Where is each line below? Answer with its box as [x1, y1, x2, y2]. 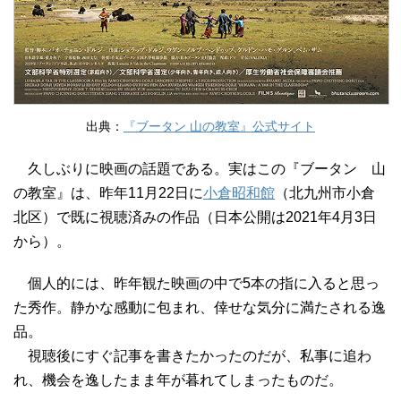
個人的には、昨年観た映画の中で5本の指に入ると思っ [13, 275, 380, 291]
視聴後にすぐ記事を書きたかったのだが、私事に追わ [13, 347, 371, 363]
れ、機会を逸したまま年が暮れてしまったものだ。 [13, 371, 343, 388]
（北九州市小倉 [275, 184, 375, 200]
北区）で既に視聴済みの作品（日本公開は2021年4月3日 [13, 209, 377, 225]
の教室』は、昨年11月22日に [13, 184, 203, 200]
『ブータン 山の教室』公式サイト [124, 118, 315, 133]
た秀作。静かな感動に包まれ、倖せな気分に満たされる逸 [13, 299, 386, 315]
